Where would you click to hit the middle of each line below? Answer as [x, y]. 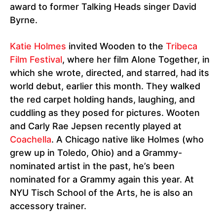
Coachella [31, 140]
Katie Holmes [38, 46]
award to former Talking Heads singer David [103, 7]
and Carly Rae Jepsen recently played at [96, 126]
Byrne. [24, 20]
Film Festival [36, 60]
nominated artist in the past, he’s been [92, 166]
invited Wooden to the [116, 46]
